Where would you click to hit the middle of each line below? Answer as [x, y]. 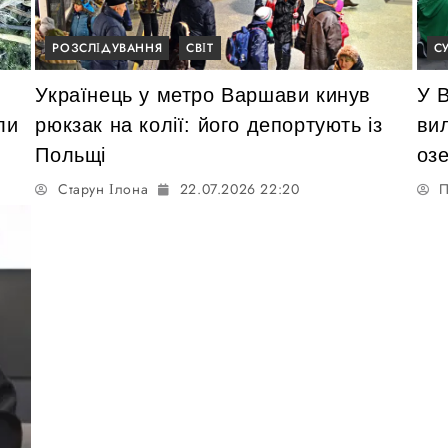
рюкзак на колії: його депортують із [209, 124]
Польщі [70, 154]
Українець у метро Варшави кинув [203, 94]
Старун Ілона [103, 188]
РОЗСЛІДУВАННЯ [107, 47]
